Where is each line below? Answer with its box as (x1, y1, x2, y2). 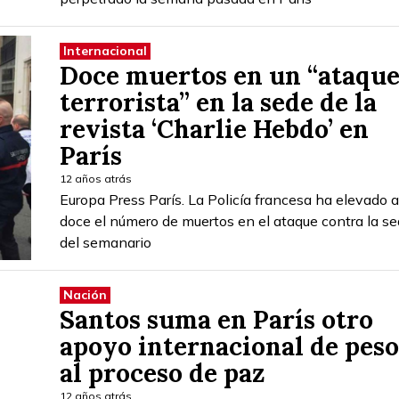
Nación (63, 286, 107, 303)
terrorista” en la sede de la (60, 85, 377, 118)
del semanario (60, 232, 151, 251)
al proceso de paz (60, 356, 265, 389)
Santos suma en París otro (60, 303, 373, 336)
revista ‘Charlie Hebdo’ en (60, 112, 369, 145)
